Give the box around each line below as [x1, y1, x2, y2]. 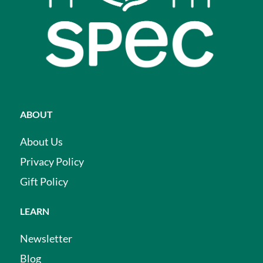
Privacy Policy [20, 154, 84, 168]
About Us [20, 134, 63, 148]
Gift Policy [20, 174, 68, 188]
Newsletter [20, 231, 72, 245]
